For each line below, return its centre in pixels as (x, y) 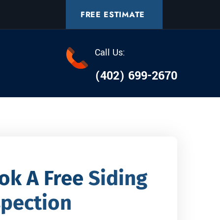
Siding (118, 178)
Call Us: (110, 52)
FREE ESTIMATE (112, 14)
